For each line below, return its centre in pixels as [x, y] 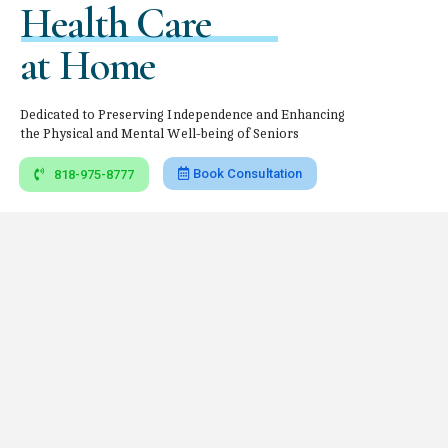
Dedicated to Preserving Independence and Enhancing [182, 114]
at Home [88, 65]
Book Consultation [247, 173]
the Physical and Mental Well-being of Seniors [159, 133]
